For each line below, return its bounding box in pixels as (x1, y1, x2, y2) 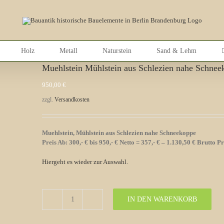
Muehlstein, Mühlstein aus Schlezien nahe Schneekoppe (42, 128, 196, 136)
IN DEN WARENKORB (127, 195, 197, 203)
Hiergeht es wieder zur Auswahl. (42, 157, 128, 165)
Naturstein (102, 47, 131, 54)
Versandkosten (54, 96, 89, 103)
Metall (59, 47, 77, 54)
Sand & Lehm (156, 47, 196, 54)
